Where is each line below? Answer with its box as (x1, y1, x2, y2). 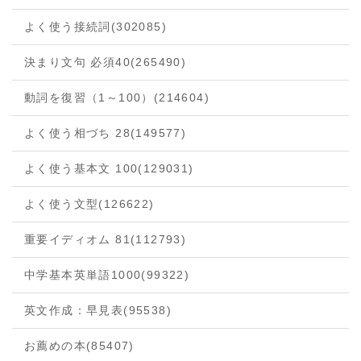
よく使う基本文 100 (24, 162, 139, 175)
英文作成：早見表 (24, 304, 124, 317)
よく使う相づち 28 (24, 127, 131, 139)
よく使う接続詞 (24, 20, 111, 33)
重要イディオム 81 (24, 233, 131, 246)
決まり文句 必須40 (24, 56, 131, 68)
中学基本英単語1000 (24, 268, 142, 281)
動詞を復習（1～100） (24, 91, 154, 104)
